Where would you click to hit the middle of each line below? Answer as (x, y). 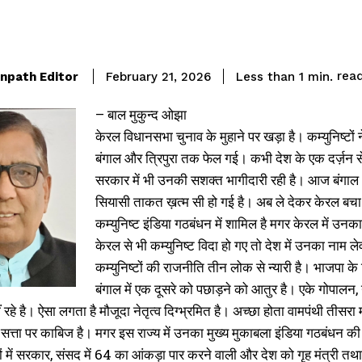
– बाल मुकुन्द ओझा (141, 114)
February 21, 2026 (158, 77)
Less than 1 (270, 76)
